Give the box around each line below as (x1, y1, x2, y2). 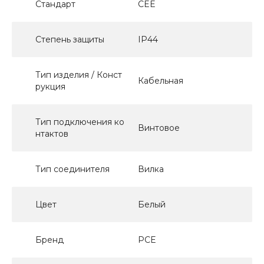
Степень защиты (35, 34, 104, 45)
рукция (35, 81, 65, 92)
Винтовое (138, 122, 180, 133)
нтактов (35, 128, 68, 139)
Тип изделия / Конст (35, 69, 122, 80)
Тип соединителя (35, 163, 110, 174)
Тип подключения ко (35, 116, 124, 127)
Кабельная (138, 75, 183, 86)
